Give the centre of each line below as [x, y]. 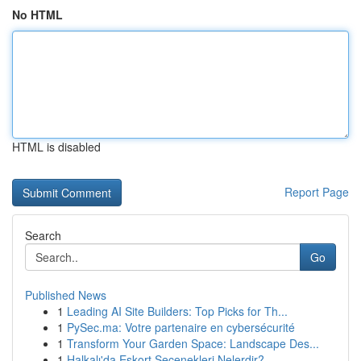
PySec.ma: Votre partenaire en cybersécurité [181, 327]
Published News [66, 295]
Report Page [317, 192]
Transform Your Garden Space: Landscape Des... [193, 343]
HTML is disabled [56, 147]
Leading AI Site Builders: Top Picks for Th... [177, 311]
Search [43, 235]
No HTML [37, 15]
